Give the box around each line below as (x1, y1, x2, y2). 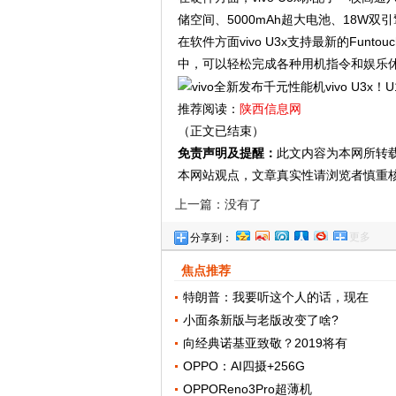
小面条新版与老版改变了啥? (183, 313, 339, 328)
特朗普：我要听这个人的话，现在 (183, 290, 369, 305)
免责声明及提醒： (177, 146, 277, 161)
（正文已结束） (177, 124, 264, 139)
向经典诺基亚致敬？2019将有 (183, 336, 348, 351)
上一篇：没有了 (175, 197, 262, 212)
